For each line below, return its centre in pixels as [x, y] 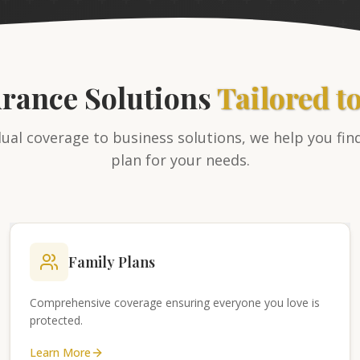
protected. [56, 320]
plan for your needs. [180, 160]
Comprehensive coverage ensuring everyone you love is [175, 303]
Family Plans [112, 262]
